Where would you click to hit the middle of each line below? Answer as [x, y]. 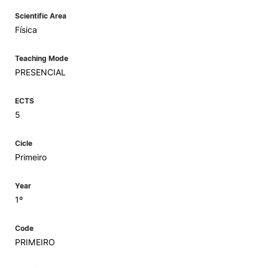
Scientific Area [41, 16]
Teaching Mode [42, 58]
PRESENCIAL [40, 72]
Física [26, 30]
